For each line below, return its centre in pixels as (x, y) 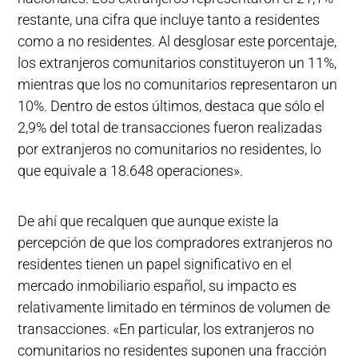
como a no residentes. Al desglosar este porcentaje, (177, 41)
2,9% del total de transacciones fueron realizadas (170, 127)
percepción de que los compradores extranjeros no (175, 243)
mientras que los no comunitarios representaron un (178, 84)
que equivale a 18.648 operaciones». (131, 171)
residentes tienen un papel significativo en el (155, 264)
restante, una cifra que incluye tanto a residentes (169, 20)
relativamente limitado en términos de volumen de (174, 307)
